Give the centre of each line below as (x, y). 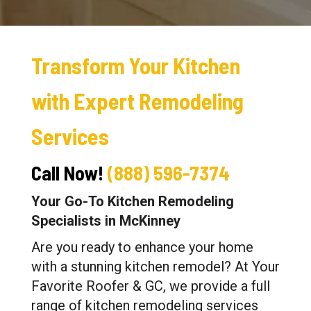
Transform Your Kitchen (136, 65)
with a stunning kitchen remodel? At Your (155, 267)
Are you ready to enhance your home (142, 247)
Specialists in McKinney (106, 221)
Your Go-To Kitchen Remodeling (133, 201)
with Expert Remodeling (137, 101)
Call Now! (67, 173)
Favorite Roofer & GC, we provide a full (151, 286)
